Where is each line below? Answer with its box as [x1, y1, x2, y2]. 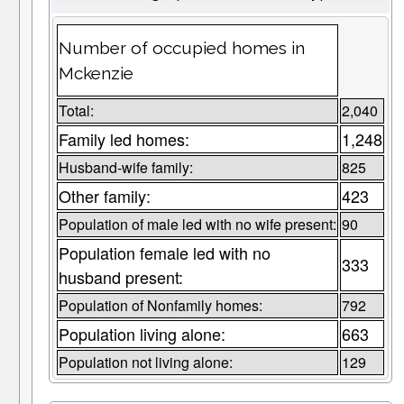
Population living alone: [58, 322, 225, 346]
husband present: [58, 265, 183, 289]
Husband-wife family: [58, 157, 193, 179]
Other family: [58, 184, 151, 208]
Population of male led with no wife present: [58, 214, 336, 235]
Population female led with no [58, 241, 271, 265]
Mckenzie [58, 63, 133, 84]
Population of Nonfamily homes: [58, 295, 262, 317]
